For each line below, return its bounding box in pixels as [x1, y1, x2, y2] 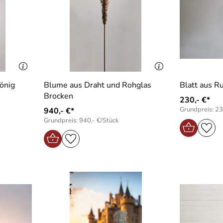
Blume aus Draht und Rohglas [43, 79, 151, 91]
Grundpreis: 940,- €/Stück [43, 115, 119, 125]
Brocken [43, 90, 73, 102]
